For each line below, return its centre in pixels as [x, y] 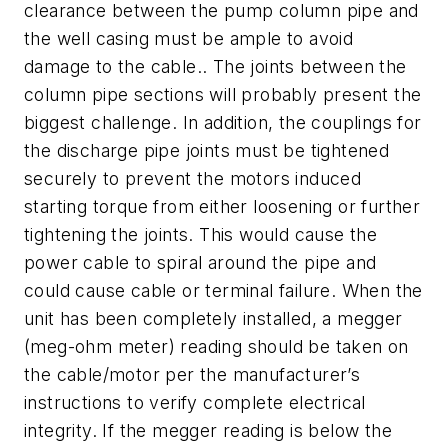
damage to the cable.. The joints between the [215, 67]
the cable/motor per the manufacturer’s [192, 375]
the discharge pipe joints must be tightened [207, 151]
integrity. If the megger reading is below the [208, 431]
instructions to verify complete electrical [195, 403]
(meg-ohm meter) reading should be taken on [216, 347]
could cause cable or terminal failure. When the [223, 291]
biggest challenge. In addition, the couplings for [223, 123]
